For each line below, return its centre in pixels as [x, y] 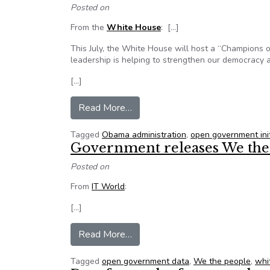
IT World [108, 187]
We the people [222, 261]
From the [89, 27]
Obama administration [144, 135]
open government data [146, 261]
